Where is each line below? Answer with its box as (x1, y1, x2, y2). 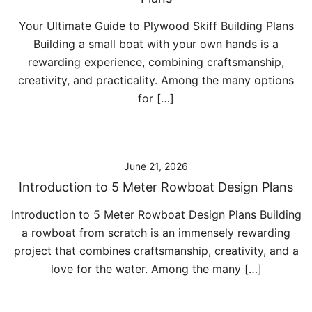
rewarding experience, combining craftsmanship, (28, 55, 284, 69)
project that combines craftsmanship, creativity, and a (13, 244, 299, 258)
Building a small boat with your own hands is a (33, 37, 279, 51)
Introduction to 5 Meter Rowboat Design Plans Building (10, 208, 302, 221)
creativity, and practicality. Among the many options (18, 73, 294, 87)
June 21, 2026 (124, 160, 188, 172)
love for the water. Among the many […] (50, 262, 262, 276)
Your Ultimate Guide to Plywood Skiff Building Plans (18, 19, 294, 33)
